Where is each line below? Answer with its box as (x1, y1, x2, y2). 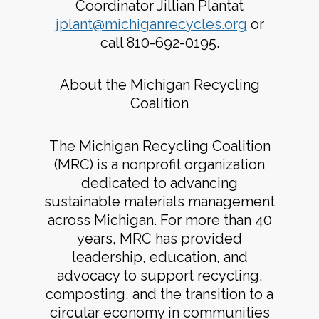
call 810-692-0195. (100, 34, 219, 52)
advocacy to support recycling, (56, 266, 263, 284)
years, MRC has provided (77, 229, 242, 247)
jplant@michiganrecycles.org (55, 16, 247, 33)
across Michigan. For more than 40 (47, 211, 272, 229)
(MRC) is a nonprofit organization (54, 155, 265, 173)
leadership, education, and (71, 248, 248, 266)
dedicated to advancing (81, 174, 238, 192)
